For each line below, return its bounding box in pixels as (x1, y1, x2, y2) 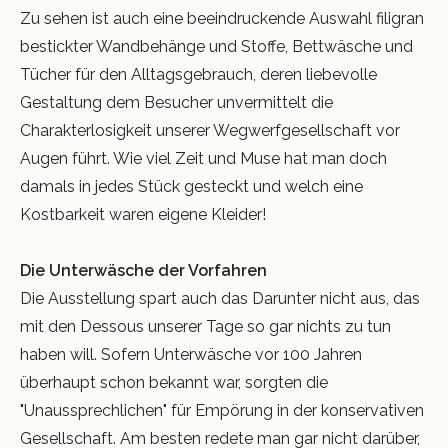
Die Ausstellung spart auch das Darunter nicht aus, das (20, 289, 420, 309)
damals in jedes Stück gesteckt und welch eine (20, 177, 363, 197)
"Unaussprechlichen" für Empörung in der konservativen (20, 401, 424, 421)
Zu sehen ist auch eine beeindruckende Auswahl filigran (20, 9, 424, 29)
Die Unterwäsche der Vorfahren (20, 261, 267, 281)
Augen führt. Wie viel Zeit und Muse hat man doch (20, 149, 387, 169)
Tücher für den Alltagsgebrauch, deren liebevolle (20, 65, 377, 85)
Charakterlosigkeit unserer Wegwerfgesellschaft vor (20, 121, 400, 141)
